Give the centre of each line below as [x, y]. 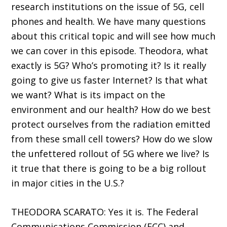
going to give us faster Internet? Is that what [110, 80]
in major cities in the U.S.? [68, 183]
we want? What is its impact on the [88, 95]
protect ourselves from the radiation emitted [111, 124]
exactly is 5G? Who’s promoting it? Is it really [109, 66]
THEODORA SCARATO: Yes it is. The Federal [105, 212]
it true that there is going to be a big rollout [109, 168]
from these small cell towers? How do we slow [112, 139]
